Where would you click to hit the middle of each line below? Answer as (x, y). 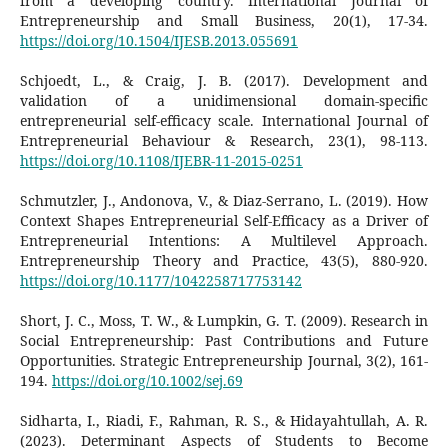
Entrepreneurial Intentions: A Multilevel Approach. (224, 240)
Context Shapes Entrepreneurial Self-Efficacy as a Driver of (224, 220)
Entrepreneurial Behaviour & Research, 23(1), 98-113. (224, 140)
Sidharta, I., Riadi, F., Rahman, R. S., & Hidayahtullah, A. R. (224, 420)
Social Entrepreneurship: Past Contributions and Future (224, 340)
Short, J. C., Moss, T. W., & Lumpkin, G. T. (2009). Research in (224, 320)
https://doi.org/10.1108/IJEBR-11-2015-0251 (161, 160)
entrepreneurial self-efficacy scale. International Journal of (224, 120)
